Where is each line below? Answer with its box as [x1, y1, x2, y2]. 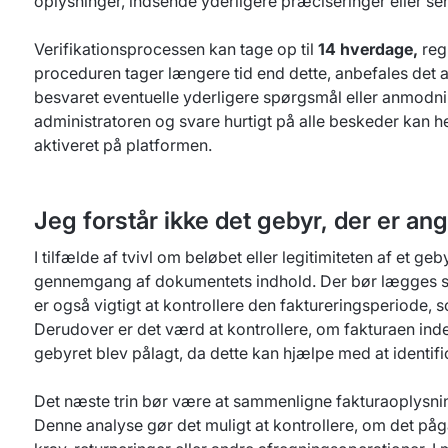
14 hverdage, [318, 39, 418, 59]
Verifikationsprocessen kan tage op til [34, 39, 318, 59]
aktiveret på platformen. [34, 135, 212, 155]
